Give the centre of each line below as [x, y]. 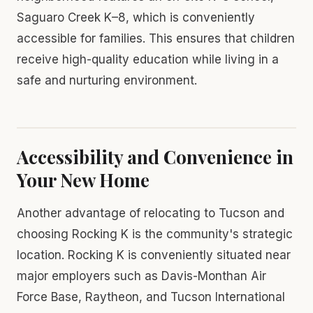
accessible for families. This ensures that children [156, 38]
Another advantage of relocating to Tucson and [151, 213]
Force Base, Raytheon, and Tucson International [151, 297]
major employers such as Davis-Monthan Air [141, 276]
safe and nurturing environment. [107, 80]
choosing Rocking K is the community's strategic [155, 234]
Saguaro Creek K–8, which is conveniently [136, 17]
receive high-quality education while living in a [148, 59]
